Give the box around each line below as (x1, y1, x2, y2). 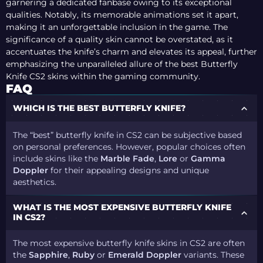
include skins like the (13, 153, 101, 163)
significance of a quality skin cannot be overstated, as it (6, 34, 233, 45)
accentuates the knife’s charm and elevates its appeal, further (6, 46, 257, 58)
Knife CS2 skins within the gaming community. (6, 71, 200, 82)
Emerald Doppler (108, 250, 182, 260)
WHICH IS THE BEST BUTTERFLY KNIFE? (13, 103, 186, 113)
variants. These (181, 250, 245, 260)
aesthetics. (13, 177, 57, 187)
